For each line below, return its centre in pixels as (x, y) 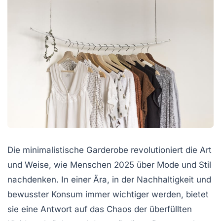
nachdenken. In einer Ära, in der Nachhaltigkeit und (109, 180)
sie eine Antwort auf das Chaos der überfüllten (100, 209)
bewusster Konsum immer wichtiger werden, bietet (108, 195)
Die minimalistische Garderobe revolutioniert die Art (110, 150)
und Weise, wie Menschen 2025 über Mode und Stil (109, 165)
